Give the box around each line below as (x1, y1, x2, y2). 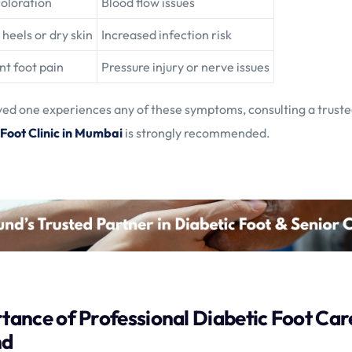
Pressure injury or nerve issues (101, 59, 269, 75)
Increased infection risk (101, 27, 232, 43)
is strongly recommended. (123, 125, 270, 141)
